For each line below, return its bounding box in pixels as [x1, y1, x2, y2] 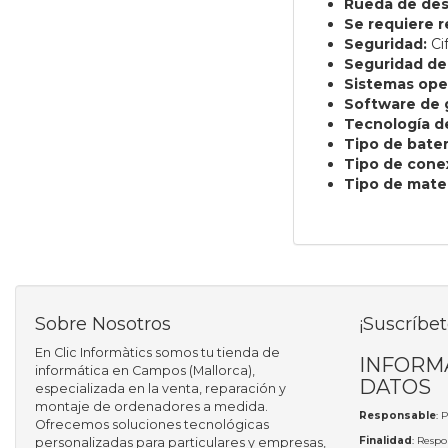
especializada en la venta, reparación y [35, 381, 286, 397]
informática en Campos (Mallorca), [35, 363, 255, 379]
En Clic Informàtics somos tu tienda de [35, 345, 280, 361]
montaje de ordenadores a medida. [35, 399, 268, 415]
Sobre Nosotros [35, 313, 171, 336]
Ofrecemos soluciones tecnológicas [35, 417, 269, 433]
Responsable [358, 409, 436, 423]
